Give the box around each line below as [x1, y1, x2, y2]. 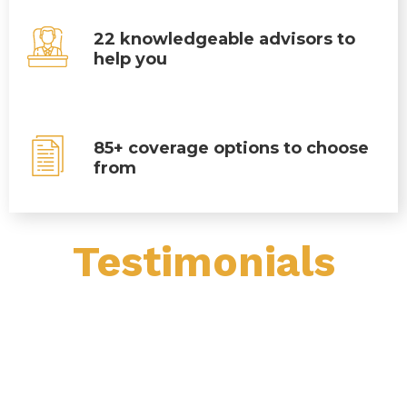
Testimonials [72, 237, 335, 286]
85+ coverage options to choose [94, 138, 370, 158]
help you [94, 49, 168, 69]
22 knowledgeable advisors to [94, 29, 356, 49]
